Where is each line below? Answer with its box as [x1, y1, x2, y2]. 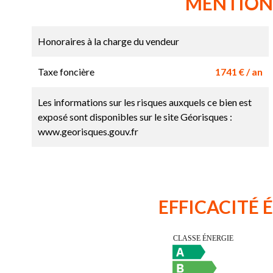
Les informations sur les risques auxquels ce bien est [38, 96, 252, 108]
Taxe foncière [38, 66, 94, 78]
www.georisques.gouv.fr [38, 126, 138, 138]
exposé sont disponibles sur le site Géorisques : [38, 111, 232, 123]
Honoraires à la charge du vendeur [38, 35, 179, 48]
